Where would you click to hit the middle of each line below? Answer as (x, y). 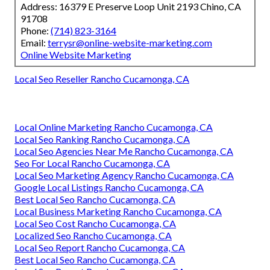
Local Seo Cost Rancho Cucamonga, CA (95, 223)
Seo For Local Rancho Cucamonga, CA (92, 163)
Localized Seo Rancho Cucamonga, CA (93, 235)
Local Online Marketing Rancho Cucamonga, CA (114, 127)
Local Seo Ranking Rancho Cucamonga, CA (102, 139)
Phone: (36, 30)
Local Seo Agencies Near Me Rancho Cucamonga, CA (124, 151)
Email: (34, 42)
